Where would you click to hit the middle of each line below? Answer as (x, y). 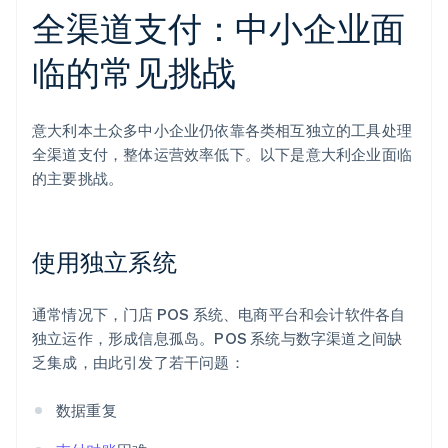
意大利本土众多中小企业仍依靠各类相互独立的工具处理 (222, 130)
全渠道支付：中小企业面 (218, 28)
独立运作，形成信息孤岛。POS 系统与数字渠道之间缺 (217, 338)
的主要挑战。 (78, 178)
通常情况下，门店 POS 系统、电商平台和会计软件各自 (219, 314)
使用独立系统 (104, 262)
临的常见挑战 (134, 72)
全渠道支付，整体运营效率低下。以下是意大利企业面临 (222, 154)
